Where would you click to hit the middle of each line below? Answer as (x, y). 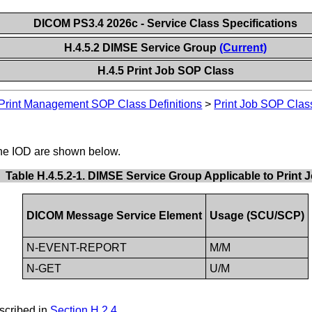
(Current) (243, 48)
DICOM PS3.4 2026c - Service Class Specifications (165, 23)
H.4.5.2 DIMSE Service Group (141, 48)
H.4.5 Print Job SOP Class (165, 71)
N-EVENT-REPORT (76, 247)
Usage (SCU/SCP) (257, 215)
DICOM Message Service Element (114, 215)
